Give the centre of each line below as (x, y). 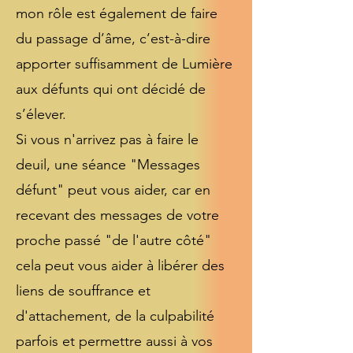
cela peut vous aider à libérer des (120, 266)
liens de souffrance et (83, 291)
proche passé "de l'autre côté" (113, 240)
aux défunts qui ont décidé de (111, 89)
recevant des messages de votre (117, 215)
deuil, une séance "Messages (108, 165)
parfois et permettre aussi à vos (114, 341)
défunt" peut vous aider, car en (113, 190)
